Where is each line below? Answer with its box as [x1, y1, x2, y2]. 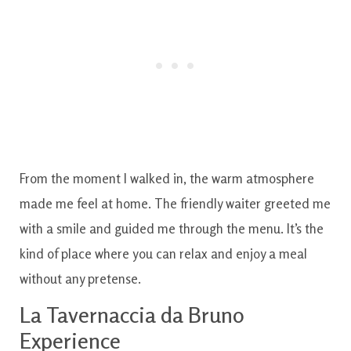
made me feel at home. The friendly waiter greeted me [20, 195, 331, 212]
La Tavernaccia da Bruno [20, 302, 244, 329]
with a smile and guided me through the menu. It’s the [20, 220, 324, 237]
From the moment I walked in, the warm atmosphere [20, 170, 314, 187]
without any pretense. [20, 270, 141, 288]
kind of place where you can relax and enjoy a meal [20, 245, 307, 262]
